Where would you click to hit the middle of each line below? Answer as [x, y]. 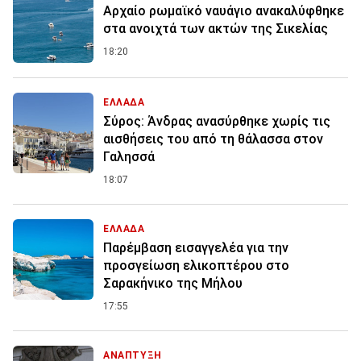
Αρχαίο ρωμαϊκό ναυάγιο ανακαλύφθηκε [224, 11]
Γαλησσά [129, 157]
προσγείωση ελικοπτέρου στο [196, 266]
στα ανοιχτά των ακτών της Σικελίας [216, 29]
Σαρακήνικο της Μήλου [173, 284]
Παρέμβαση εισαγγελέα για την [196, 248]
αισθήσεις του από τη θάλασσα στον [213, 139]
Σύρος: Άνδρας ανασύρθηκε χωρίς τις [217, 122]
